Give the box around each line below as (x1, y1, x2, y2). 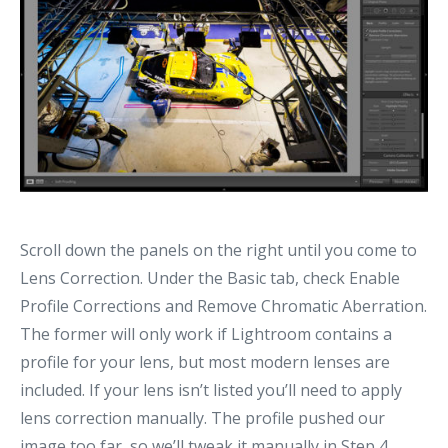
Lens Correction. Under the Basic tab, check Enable (20, 267, 400, 290)
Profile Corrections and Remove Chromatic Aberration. (20, 295, 427, 318)
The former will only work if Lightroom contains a (20, 323, 392, 346)
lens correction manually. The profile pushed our (20, 407, 385, 430)
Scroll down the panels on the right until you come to (20, 239, 417, 262)
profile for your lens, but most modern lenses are (20, 351, 390, 374)
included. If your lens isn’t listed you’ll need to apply (20, 379, 402, 402)
